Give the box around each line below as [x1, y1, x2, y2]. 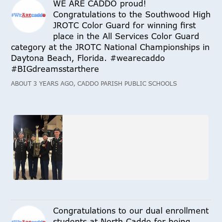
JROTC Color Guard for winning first [53, 20, 196, 31]
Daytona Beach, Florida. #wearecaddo [11, 53, 166, 64]
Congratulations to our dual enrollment [53, 205, 209, 217]
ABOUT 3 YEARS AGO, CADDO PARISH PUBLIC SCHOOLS [11, 79, 177, 88]
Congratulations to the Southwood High [53, 9, 211, 20]
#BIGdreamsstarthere [11, 63, 100, 75]
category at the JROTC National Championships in [11, 42, 210, 53]
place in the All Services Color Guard [53, 31, 200, 42]
